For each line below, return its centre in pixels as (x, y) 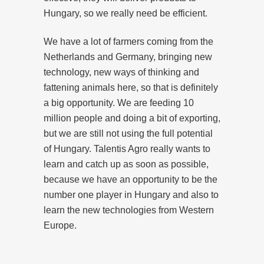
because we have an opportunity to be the (131, 179)
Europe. (60, 225)
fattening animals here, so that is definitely (131, 87)
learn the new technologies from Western (129, 210)
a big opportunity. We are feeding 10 (119, 103)
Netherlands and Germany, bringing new (128, 57)
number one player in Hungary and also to (131, 194)
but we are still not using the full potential (128, 133)
